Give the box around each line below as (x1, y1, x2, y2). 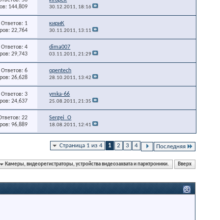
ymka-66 (49, 91, 70, 97)
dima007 (49, 44, 71, 50)
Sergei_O (49, 114, 72, 121)
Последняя (156, 143, 186, 150)
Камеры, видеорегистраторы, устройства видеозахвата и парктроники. (5, 161, 169, 167)
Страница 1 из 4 (59, 142, 103, 149)
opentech (49, 67, 72, 74)
